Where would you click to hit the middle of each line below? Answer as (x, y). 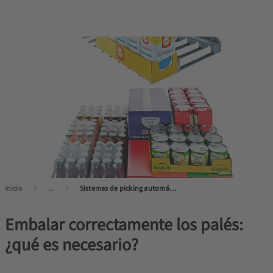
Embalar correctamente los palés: (124, 225)
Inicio (13, 188)
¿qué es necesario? (71, 245)
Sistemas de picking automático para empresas (172, 188)
